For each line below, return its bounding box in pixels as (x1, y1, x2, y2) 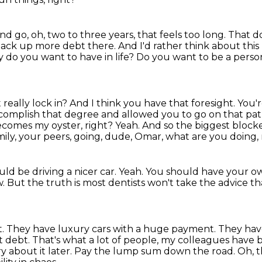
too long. (184, 29, 228, 40)
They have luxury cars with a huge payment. (6, 223, 218, 235)
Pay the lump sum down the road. (74, 246, 237, 257)
